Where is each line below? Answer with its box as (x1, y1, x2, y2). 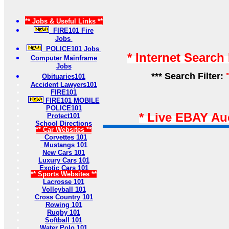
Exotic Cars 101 (39, 164, 88, 172)
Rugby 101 (47, 208, 80, 216)
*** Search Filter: (146, 71, 226, 81)
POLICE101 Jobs (41, 44, 101, 53)
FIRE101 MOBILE (43, 96, 100, 104)
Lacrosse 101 (43, 177, 84, 186)
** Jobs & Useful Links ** (25, 17, 103, 25)
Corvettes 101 (40, 133, 87, 141)
